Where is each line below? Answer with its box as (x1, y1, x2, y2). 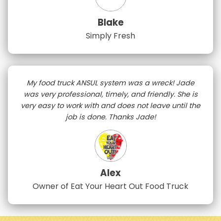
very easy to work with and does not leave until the (21, 100, 200, 110)
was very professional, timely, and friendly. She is (23, 89, 198, 99)
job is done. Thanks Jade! (65, 111, 156, 122)
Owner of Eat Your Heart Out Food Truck (33, 181, 188, 192)
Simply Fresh (86, 30, 135, 41)
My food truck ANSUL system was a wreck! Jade (27, 77, 194, 88)
